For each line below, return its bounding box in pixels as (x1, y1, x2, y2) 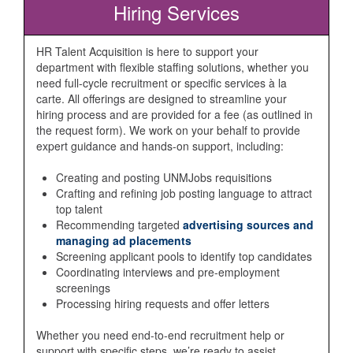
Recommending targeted (56, 217, 183, 232)
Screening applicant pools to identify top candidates (56, 248, 312, 264)
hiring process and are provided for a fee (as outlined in (36, 106, 313, 122)
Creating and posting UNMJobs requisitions (56, 169, 272, 185)
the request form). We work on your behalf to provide (36, 122, 300, 138)
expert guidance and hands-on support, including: (36, 138, 284, 154)
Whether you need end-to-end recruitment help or (36, 327, 284, 343)
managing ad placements (56, 232, 191, 248)
